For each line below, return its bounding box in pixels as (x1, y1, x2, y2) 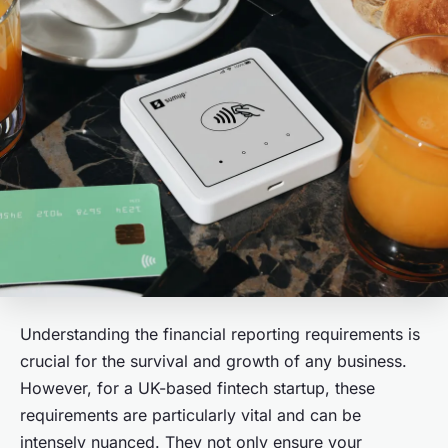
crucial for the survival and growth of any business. (20, 351, 407, 372)
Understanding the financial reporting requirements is (20, 324, 420, 345)
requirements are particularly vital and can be (20, 405, 361, 426)
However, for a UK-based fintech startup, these (20, 378, 375, 399)
